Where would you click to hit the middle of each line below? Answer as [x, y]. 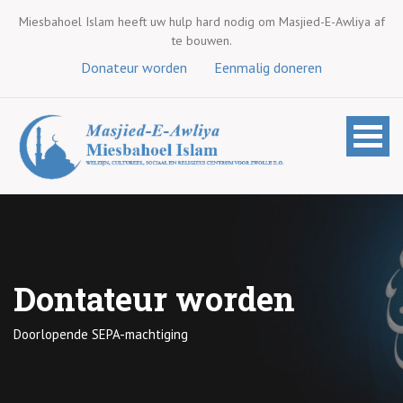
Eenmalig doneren [268, 67]
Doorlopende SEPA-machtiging [101, 335]
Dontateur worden [154, 299]
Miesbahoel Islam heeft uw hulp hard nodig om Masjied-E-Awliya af [201, 22]
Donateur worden [134, 67]
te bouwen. [201, 40]
